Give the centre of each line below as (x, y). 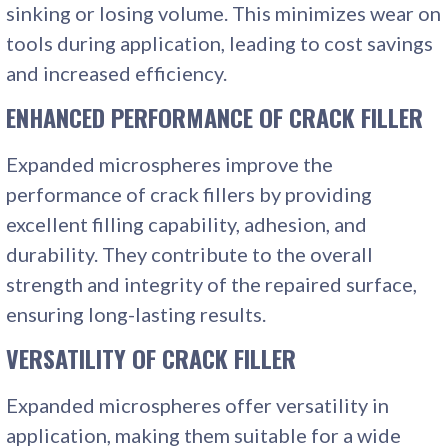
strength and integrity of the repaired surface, (212, 283)
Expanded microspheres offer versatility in (198, 404)
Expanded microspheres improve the (170, 163)
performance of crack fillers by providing (189, 193)
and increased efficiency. (117, 72)
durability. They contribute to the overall (190, 253)
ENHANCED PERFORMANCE (130, 116)
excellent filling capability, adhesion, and (187, 223)
